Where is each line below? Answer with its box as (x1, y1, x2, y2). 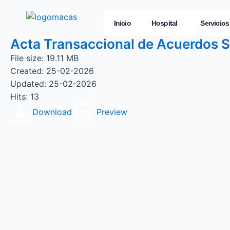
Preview (97, 107, 127, 118)
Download (32, 107, 72, 118)
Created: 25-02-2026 (10, 66, 94, 76)
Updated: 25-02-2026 (10, 79, 97, 89)
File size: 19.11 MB (10, 53, 79, 63)
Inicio (113, 19, 131, 27)
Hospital (151, 19, 178, 27)
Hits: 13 (10, 91, 39, 102)
